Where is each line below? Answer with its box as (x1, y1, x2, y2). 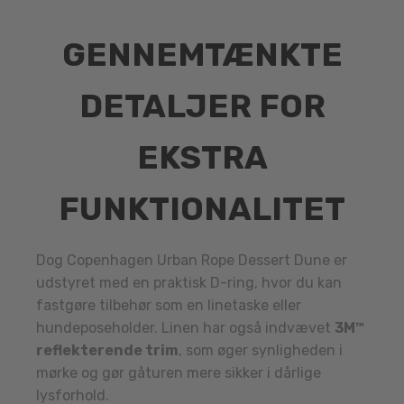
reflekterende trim (36, 342, 179, 360)
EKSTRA (136, 138, 268, 178)
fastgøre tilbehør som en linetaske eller (36, 297, 301, 315)
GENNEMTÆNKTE (61, 35, 343, 75)
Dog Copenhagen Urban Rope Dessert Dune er (36, 252, 347, 270)
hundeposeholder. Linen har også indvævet (36, 319, 335, 337)
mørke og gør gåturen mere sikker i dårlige (36, 364, 321, 382)
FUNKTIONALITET (59, 189, 345, 229)
